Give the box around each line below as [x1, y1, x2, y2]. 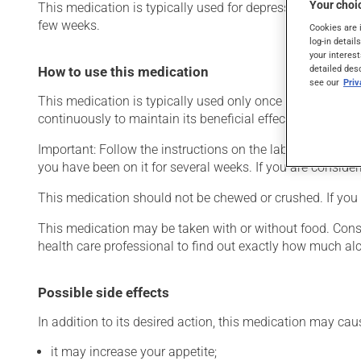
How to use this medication [38, 64, 209, 80]
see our [309, 76, 339, 88]
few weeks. [38, 18, 100, 33]
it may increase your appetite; [51, 344, 217, 359]
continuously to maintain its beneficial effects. [38, 111, 299, 127]
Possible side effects [38, 284, 169, 301]
